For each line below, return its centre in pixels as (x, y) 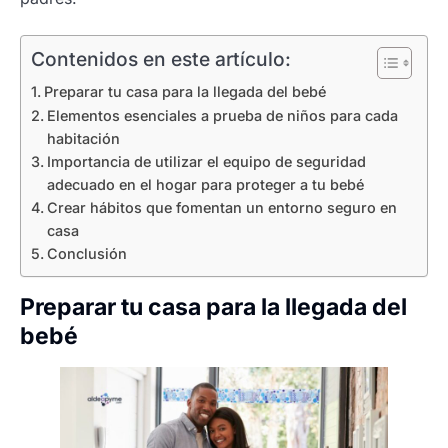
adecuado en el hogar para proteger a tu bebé (205, 184)
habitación (85, 138)
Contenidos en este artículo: (161, 58)
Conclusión (86, 253)
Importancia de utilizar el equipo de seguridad (206, 161)
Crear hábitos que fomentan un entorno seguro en (221, 207)
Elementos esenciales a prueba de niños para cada (222, 115)
